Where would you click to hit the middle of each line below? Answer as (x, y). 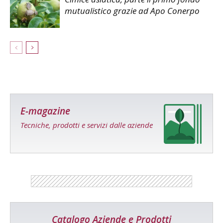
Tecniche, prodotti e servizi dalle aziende (87, 125)
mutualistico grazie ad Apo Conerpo (132, 11)
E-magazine (45, 111)
